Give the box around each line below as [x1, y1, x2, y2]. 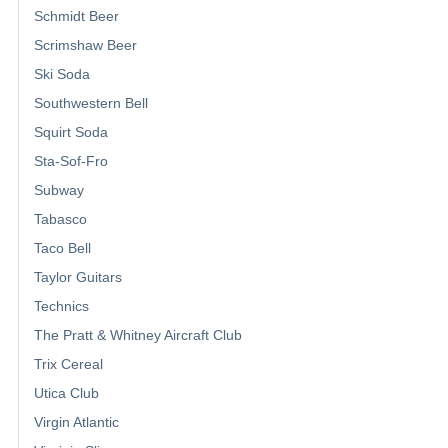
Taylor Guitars [34, 268, 122, 285]
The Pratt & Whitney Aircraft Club [34, 326, 242, 343]
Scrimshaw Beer [34, 36, 137, 53]
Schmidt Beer [34, 7, 119, 24]
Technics [34, 297, 89, 314]
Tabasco [34, 210, 87, 227]
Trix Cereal [34, 355, 103, 372]
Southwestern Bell [34, 94, 148, 111]
